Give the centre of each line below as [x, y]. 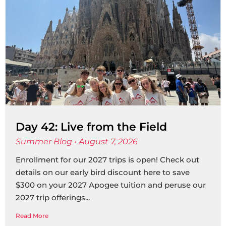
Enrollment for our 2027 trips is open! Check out [107, 160]
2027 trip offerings [50, 197]
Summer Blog [45, 142]
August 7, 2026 [107, 142]
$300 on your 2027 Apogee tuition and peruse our [111, 185]
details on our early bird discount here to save [103, 172]
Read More [32, 216]
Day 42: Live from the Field [91, 127]
